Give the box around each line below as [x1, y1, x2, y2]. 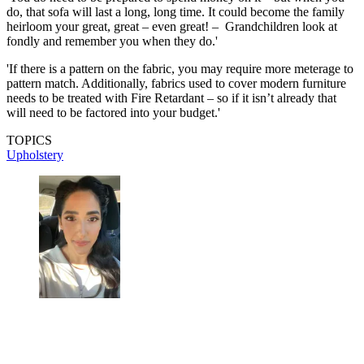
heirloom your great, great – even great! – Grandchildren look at [6, 19, 337, 33]
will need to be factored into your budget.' [6, 105, 220, 119]
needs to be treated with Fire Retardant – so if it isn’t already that [6, 90, 336, 105]
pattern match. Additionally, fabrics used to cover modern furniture [6, 76, 346, 90]
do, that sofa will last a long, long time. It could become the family [6, 4, 344, 19]
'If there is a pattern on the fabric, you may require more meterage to [6, 61, 353, 76]
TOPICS [6, 132, 52, 147]
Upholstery [6, 147, 63, 162]
